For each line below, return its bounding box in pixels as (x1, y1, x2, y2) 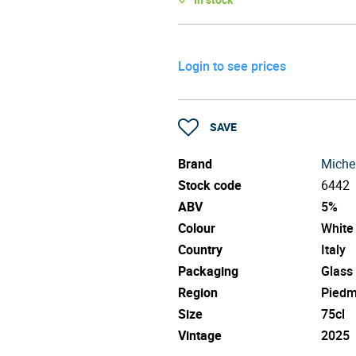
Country (178, 240, 222, 258)
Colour (178, 219, 215, 237)
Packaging (178, 261, 238, 280)
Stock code (178, 176, 242, 194)
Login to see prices (178, 56, 286, 75)
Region (178, 283, 218, 301)
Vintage (178, 326, 222, 344)
